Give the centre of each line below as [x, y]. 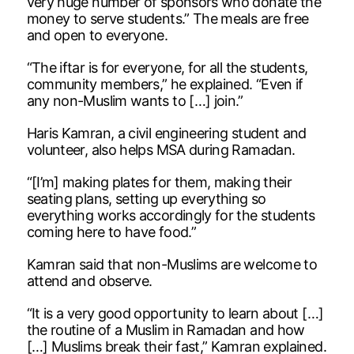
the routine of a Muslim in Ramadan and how [166, 330]
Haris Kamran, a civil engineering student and [166, 133]
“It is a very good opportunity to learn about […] [175, 313]
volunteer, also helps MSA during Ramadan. [161, 149]
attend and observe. [89, 281]
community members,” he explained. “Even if [165, 84]
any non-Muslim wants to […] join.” [135, 100]
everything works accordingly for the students [171, 215]
